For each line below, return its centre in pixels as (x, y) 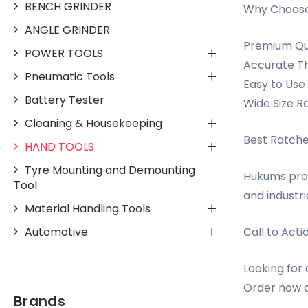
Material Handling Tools (88, 208)
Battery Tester (65, 100)
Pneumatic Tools (70, 76)
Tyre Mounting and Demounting (110, 170)
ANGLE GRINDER (67, 30)
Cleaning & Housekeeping (93, 123)
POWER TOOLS (64, 53)
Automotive (56, 232)
